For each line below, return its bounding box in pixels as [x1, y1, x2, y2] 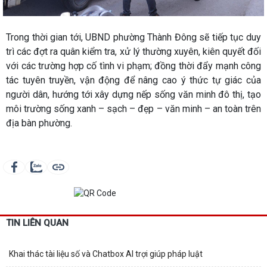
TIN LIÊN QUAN [6, 217, 69, 228]
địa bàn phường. [6, 117, 72, 129]
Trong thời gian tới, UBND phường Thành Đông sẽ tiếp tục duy [6, 32, 261, 43]
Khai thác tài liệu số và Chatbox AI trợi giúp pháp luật [9, 249, 203, 259]
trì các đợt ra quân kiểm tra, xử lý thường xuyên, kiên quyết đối [6, 46, 261, 57]
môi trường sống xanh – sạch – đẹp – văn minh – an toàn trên [6, 103, 261, 114]
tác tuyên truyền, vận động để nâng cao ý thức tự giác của [6, 74, 261, 86]
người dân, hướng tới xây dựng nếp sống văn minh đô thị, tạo [6, 89, 261, 100]
